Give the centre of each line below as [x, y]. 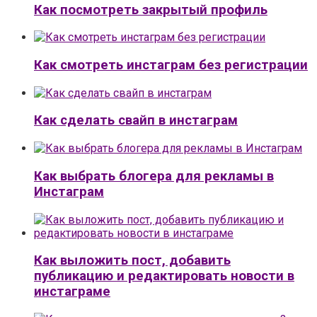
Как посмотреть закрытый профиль [151, 10]
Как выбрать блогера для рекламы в [154, 176]
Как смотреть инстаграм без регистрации [171, 65]
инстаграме [72, 292]
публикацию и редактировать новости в [164, 276]
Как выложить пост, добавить [132, 261]
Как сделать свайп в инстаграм [136, 121]
